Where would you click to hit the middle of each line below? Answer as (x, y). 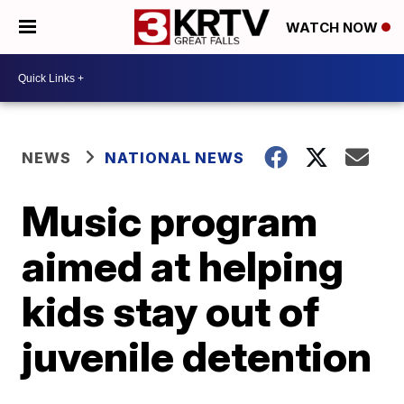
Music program (170, 221)
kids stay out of (171, 311)
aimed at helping (183, 266)
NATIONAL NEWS (175, 158)
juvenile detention (197, 356)
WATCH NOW (334, 28)
